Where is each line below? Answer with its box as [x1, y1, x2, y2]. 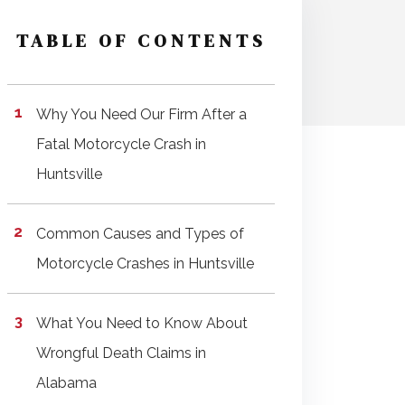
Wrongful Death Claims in [36, 344, 206, 362]
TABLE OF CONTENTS [15, 28, 267, 53]
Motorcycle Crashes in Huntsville [36, 255, 254, 272]
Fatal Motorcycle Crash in [36, 136, 206, 153]
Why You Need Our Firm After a [36, 106, 247, 123]
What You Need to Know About [36, 315, 248, 332]
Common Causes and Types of [36, 225, 244, 242]
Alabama [36, 374, 97, 391]
